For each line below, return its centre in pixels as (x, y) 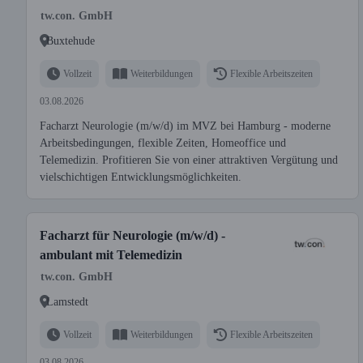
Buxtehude (70, 41)
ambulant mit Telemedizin (111, 255)
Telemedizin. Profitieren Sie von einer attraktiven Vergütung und (189, 160)
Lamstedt (67, 301)
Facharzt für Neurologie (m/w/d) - (132, 235)
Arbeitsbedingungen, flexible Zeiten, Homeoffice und (163, 143)
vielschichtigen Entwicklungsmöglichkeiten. (141, 177)
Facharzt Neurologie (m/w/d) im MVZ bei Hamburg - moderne (185, 126)
